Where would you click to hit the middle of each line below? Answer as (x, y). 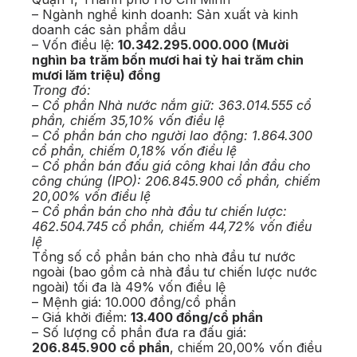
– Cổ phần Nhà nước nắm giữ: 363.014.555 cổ (172, 106)
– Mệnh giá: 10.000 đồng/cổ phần (134, 302)
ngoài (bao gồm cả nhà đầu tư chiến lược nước (175, 272)
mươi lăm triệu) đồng (96, 75)
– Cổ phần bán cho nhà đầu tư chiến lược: (159, 212)
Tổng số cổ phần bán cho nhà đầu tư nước (164, 257)
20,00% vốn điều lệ (91, 196)
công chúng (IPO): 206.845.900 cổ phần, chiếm (176, 181)
